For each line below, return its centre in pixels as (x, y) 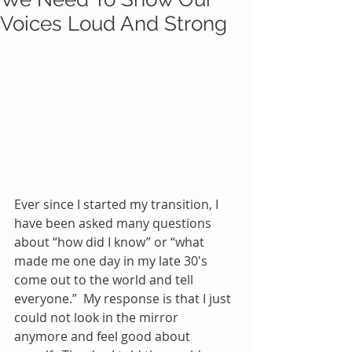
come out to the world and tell (105, 279)
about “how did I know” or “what (111, 242)
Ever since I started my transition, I (118, 204)
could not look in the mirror (98, 317)
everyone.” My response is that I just (124, 298)
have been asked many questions (114, 223)
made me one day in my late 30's (112, 260)
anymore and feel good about (104, 336)
